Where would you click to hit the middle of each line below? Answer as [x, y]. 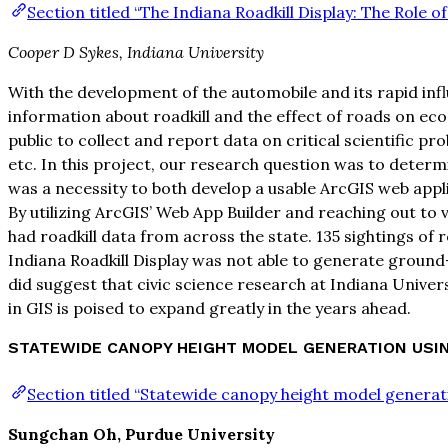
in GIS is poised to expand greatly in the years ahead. [209, 308]
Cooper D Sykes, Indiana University [136, 52]
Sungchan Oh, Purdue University [141, 433]
